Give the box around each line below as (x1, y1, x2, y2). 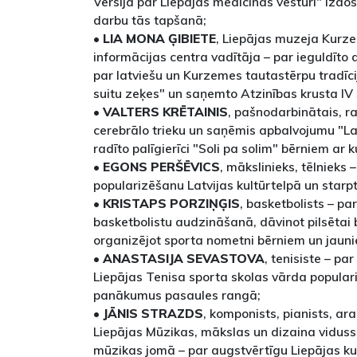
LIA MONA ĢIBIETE (103, 30, 216, 47)
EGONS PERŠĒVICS (103, 159, 220, 175)
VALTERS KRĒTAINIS (103, 104, 228, 120)
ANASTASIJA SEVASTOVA (103, 250, 265, 267)
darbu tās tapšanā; (93, 12, 206, 29)
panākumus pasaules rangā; (93, 287, 261, 304)
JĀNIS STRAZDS (103, 305, 203, 322)
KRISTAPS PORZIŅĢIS (103, 195, 240, 212)
